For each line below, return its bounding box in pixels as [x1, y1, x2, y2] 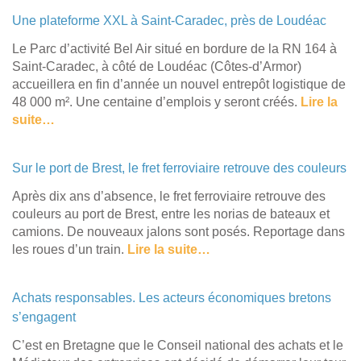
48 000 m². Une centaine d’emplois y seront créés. [12, 94, 301, 109]
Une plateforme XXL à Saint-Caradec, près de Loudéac [12, 13, 326, 27]
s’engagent [12, 309, 76, 324]
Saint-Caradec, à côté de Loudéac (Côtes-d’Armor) [12, 59, 301, 73]
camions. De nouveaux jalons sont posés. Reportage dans [12, 224, 345, 239]
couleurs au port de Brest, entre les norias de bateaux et [12, 206, 330, 221]
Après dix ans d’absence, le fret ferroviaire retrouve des [12, 189, 326, 203]
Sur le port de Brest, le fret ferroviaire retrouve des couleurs [12, 160, 346, 175]
